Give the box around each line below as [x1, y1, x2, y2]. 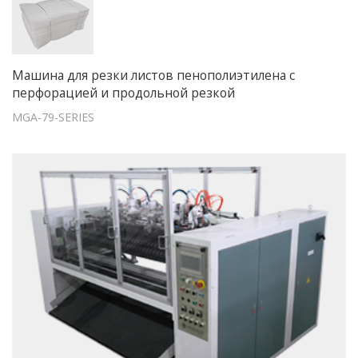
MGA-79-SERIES [12, 109, 94, 125]
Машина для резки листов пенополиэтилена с [12, 66, 295, 85]
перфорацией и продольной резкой [12, 84, 235, 102]
